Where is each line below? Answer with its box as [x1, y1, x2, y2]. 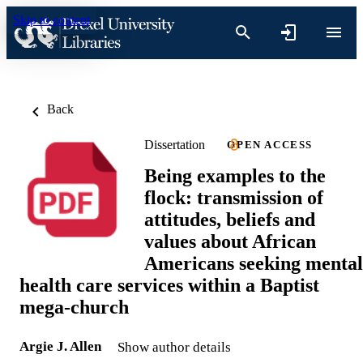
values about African [144, 230, 316, 252]
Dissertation [144, 137, 205, 152]
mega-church [19, 296, 129, 318]
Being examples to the [144, 164, 326, 186]
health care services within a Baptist [19, 274, 319, 296]
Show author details [117, 339, 231, 355]
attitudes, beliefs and [144, 208, 315, 230]
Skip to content [13, 13, 90, 27]
